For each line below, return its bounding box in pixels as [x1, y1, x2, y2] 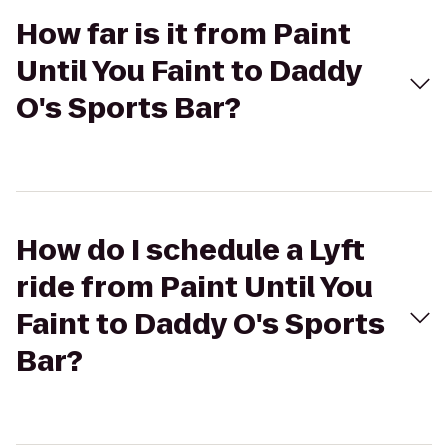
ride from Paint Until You [16, 268, 373, 307]
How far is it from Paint [16, 15, 351, 54]
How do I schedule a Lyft [16, 231, 365, 270]
